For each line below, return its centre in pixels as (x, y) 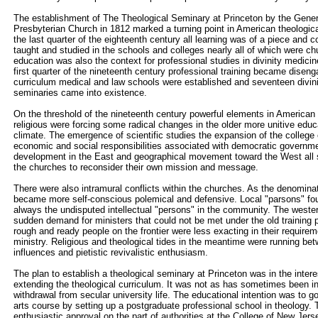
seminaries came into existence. (80, 93)
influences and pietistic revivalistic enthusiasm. (111, 252)
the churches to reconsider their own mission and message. (136, 167)
